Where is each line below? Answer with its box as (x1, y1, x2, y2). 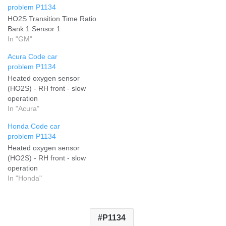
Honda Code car (8, 122, 60, 130)
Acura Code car (8, 52, 58, 61)
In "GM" (8, 34, 32, 43)
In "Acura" (8, 104, 39, 112)
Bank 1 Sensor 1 (8, 24, 61, 33)
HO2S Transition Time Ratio (8, 14, 96, 23)
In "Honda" (8, 174, 42, 182)
